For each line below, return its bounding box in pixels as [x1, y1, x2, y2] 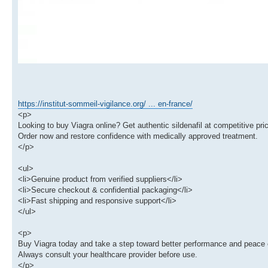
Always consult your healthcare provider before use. [18, 250, 197, 260]
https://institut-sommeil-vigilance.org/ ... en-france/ [18, 99, 193, 109]
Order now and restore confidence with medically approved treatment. [18, 132, 258, 141]
